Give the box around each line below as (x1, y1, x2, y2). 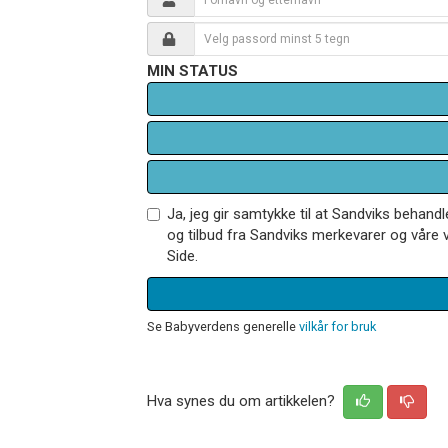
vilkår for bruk (299, 318, 376, 334)
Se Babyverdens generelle (147, 318, 299, 334)
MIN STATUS (147, 61, 238, 80)
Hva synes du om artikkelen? (147, 391, 339, 410)
